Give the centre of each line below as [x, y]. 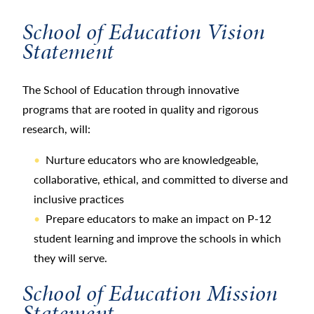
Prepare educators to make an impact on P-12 [158, 218]
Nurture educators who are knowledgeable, [152, 159]
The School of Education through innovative [131, 89]
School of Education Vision [144, 32]
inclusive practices [79, 198]
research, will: [56, 128]
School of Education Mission [150, 293]
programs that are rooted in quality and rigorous [141, 109]
